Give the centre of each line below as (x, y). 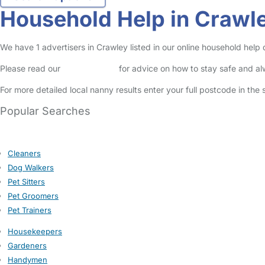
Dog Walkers (31, 167)
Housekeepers (35, 231)
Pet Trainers (30, 210)
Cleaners (24, 153)
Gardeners (27, 245)
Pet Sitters (26, 182)
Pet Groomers (33, 196)
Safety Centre (90, 68)
